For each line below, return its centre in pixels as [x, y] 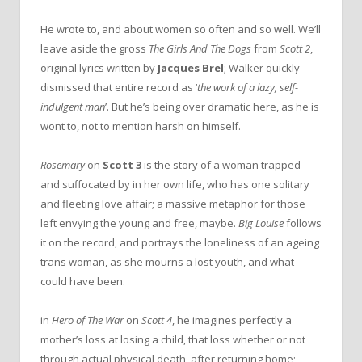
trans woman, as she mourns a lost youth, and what [167, 261]
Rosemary [63, 164]
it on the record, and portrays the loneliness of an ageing [180, 242]
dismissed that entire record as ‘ [119, 87]
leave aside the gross [95, 48]
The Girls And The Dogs [200, 48]
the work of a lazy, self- [248, 87]
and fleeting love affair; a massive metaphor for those [173, 203]
